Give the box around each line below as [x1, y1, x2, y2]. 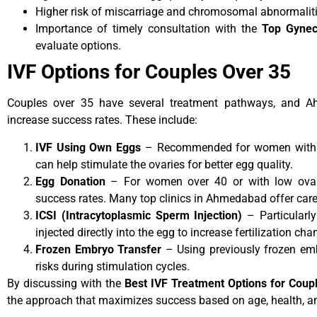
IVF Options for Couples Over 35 [7, 60, 291, 84]
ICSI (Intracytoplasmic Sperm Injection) [35, 208, 243, 222]
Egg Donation [35, 174, 105, 188]
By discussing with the [7, 276, 125, 290]
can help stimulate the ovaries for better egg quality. [35, 157, 293, 171]
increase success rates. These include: [7, 113, 197, 127]
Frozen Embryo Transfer [35, 242, 162, 256]
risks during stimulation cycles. [35, 259, 190, 273]
